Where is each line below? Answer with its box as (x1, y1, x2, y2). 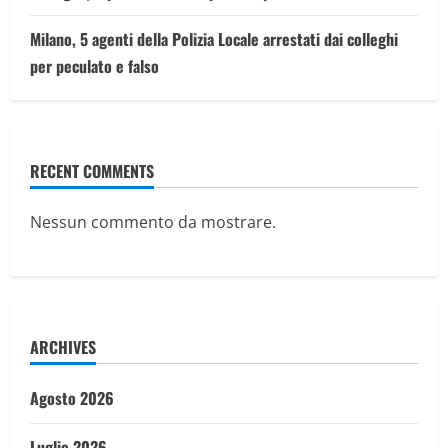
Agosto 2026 (30, 386, 114, 410)
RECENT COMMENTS (30, 159, 154, 183)
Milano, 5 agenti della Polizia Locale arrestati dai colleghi (30, 27, 398, 51)
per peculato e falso (30, 54, 159, 78)
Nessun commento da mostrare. (30, 211, 276, 233)
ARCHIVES (30, 335, 96, 359)
